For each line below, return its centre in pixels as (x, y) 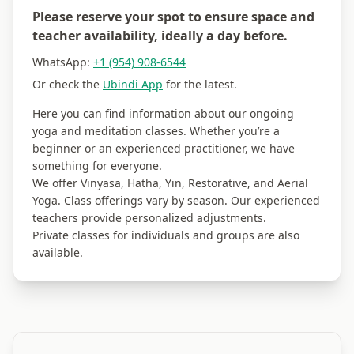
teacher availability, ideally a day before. (160, 36)
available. (58, 252)
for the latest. (200, 84)
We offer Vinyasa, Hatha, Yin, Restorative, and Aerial (170, 183)
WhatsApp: (63, 62)
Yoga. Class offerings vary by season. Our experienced (176, 200)
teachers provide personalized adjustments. (149, 218)
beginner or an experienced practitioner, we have (164, 148)
